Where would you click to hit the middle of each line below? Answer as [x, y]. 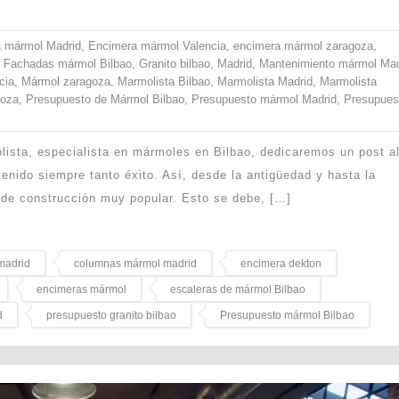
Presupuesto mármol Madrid [264, 99]
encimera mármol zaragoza [303, 45]
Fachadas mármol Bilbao [68, 63]
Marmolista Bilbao [164, 81]
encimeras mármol [81, 289]
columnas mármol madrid [135, 263]
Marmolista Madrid [265, 81]
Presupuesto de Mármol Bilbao [105, 99]
